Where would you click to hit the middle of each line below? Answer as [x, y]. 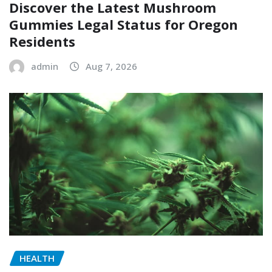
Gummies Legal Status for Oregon [124, 24]
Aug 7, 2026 [111, 66]
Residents [42, 41]
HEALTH [37, 258]
